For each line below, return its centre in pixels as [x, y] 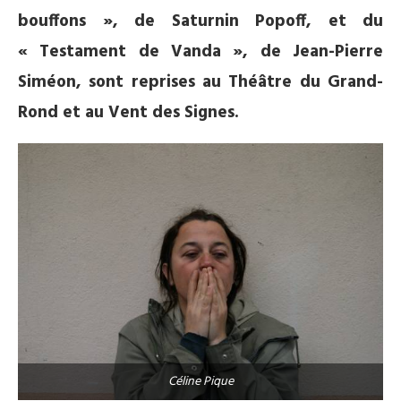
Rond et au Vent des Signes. [128, 113]
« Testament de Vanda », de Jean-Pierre [200, 52]
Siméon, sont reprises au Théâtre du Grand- [200, 82]
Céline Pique [200, 382]
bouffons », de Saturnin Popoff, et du [200, 21]
